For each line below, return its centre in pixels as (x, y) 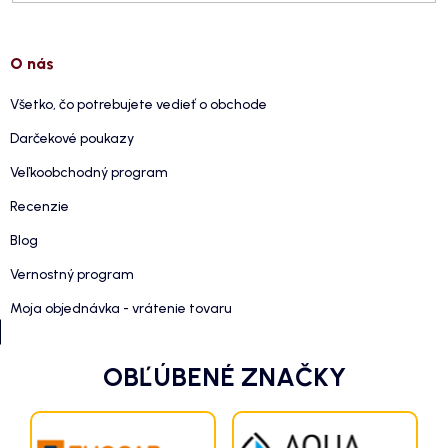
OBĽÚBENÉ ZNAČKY (224, 376)
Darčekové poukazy (72, 138)
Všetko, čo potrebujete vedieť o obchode (138, 104)
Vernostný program (72, 274)
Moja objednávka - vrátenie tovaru (121, 308)
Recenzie (39, 206)
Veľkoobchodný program (89, 172)
